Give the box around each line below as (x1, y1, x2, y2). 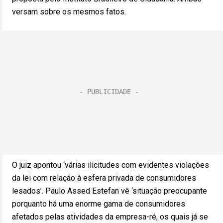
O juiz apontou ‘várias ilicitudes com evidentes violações (12, 160, 209, 170)
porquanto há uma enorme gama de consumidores (12, 199, 185, 209)
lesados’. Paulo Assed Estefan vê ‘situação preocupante (12, 186, 207, 196)
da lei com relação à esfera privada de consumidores (12, 173, 196, 183)
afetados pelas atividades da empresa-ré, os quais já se (12, 212, 208, 222)
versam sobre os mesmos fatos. (12, 7, 126, 16)
